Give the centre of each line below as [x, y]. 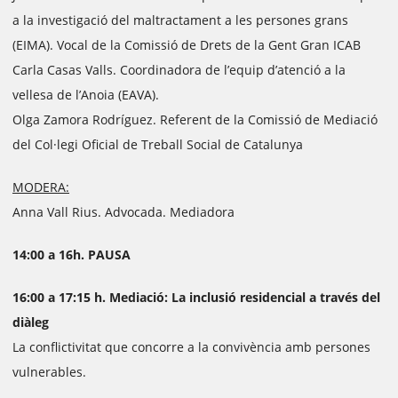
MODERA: [41, 187]
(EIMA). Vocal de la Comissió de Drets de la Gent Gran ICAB [188, 45]
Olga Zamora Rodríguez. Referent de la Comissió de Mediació [195, 119]
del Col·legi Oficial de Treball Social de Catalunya [159, 144]
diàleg [31, 322]
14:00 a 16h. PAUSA [72, 255]
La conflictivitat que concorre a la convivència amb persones [191, 347]
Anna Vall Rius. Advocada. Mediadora [123, 212]
